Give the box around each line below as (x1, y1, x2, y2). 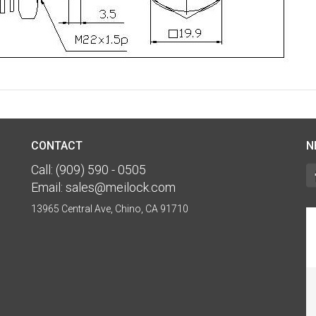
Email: (31, 180, 66, 195)
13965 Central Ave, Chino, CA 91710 (31, 203, 188, 214)
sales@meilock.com (66, 180, 176, 195)
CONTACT (31, 139, 83, 152)
